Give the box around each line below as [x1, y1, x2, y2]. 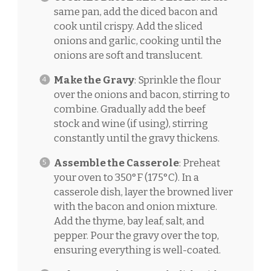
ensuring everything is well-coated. [53, 243, 221, 256]
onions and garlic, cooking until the [53, 34, 221, 47]
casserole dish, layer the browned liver [53, 185, 233, 198]
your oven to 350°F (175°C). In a [53, 171, 199, 184]
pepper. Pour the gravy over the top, [53, 229, 219, 242]
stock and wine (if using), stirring [53, 117, 208, 130]
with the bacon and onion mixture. [53, 200, 217, 213]
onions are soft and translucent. [53, 48, 203, 62]
